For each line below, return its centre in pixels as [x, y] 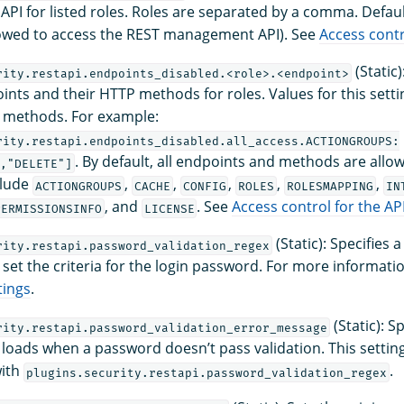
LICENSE [169, 208]
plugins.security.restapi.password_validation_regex [206, 372]
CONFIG [204, 186]
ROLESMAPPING [331, 186]
